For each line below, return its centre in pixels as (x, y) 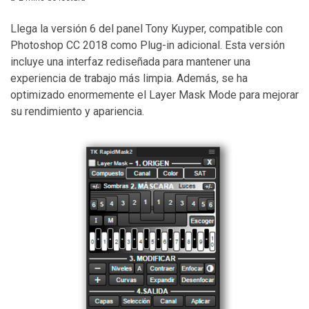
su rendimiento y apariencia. (77, 111)
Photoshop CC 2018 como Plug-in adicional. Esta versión (148, 45)
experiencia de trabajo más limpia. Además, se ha (129, 78)
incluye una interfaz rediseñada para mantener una (130, 61)
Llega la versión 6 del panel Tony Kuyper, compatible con (147, 28)
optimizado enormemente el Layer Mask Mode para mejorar (154, 94)
